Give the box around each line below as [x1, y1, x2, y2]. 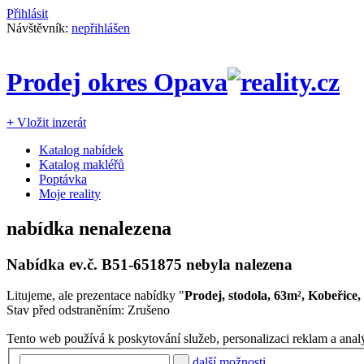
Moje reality [39, 186, 101, 201]
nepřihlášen [71, 21, 130, 35]
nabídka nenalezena [6, 217, 171, 239]
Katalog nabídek [39, 142, 123, 157]
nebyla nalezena [182, 255, 292, 273]
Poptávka [39, 171, 87, 186]
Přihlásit [6, 6, 48, 20]
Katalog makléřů [39, 157, 124, 171]
